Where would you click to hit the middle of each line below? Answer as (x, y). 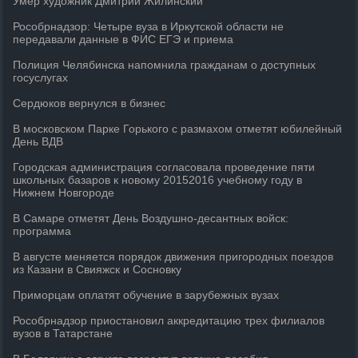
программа (42, 231)
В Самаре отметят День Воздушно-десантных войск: (151, 218)
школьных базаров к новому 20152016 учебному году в (158, 180)
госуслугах (41, 78)
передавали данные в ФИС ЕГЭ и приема (123, 39)
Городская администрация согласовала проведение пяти (164, 167)
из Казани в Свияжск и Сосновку (97, 269)
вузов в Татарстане (63, 333)
